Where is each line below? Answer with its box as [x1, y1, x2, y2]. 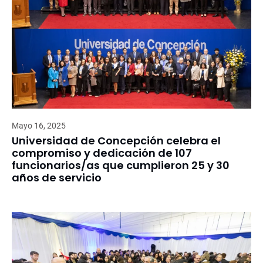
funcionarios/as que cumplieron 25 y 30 [12, 157, 230, 173]
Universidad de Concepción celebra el [12, 133, 221, 148]
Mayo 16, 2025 [12, 120, 66, 130]
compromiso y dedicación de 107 [12, 145, 192, 160]
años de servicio [12, 170, 102, 185]
